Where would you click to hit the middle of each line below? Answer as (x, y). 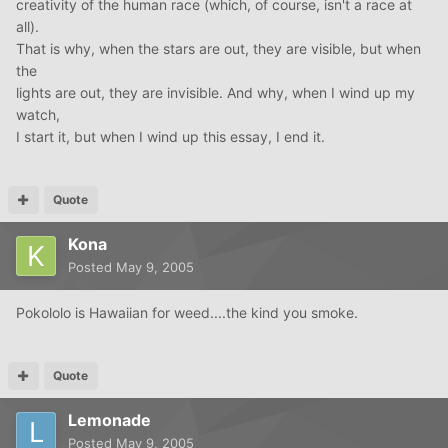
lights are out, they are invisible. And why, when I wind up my (215, 93)
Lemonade (109, 420)
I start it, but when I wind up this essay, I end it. (170, 137)
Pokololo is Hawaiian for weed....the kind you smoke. (187, 313)
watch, (38, 115)
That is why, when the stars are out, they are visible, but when (218, 49)
